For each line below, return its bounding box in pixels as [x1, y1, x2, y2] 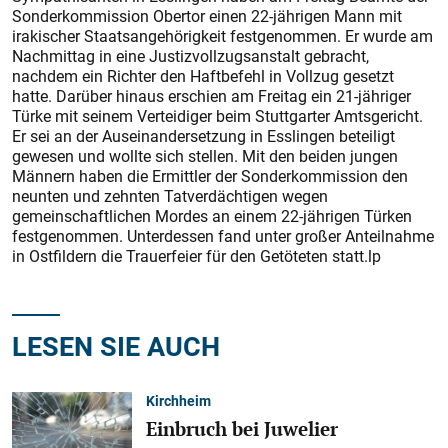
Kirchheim [146, 390, 211, 410]
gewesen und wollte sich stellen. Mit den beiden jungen [12, 145, 398, 167]
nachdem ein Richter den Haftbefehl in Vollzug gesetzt [12, 65, 394, 87]
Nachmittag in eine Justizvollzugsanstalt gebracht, [12, 45, 369, 67]
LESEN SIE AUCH [12, 327, 220, 364]
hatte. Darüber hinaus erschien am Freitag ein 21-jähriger [12, 85, 411, 107]
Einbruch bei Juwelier [146, 415, 338, 442]
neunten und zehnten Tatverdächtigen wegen [12, 185, 328, 207]
